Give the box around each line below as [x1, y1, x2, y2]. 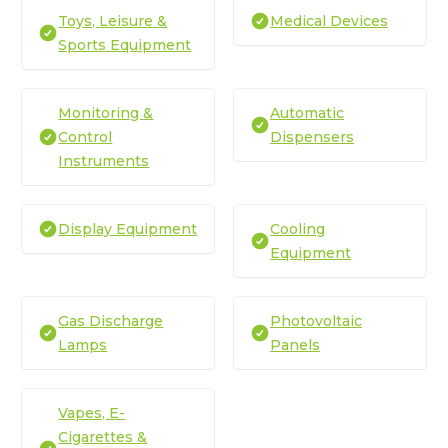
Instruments [58, 151, 150, 170]
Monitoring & [58, 103, 154, 122]
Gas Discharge [58, 311, 164, 330]
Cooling [270, 219, 325, 238]
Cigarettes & [58, 427, 148, 446]
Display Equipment [58, 219, 198, 238]
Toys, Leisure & [58, 11, 168, 30]
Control [58, 127, 113, 146]
